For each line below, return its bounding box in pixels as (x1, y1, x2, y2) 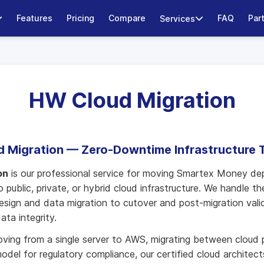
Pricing (66, 13, 94, 23)
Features (16, 13, 52, 23)
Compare (108, 13, 146, 23)
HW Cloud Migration (28, 87, 236, 113)
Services (159, 13, 195, 24)
